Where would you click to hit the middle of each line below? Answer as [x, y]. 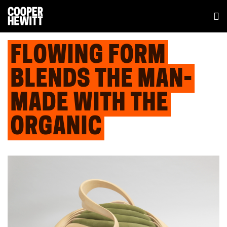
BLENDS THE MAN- [101, 81]
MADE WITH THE [89, 104]
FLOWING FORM [88, 57]
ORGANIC [56, 128]
